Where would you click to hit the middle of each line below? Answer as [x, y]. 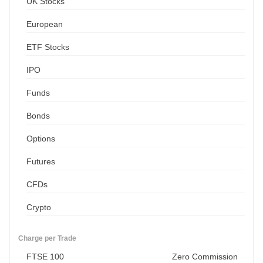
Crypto [39, 208]
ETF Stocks [48, 47]
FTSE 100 [45, 257]
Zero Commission [205, 257]
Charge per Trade [47, 239]
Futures [41, 162]
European [45, 24]
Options [41, 139]
